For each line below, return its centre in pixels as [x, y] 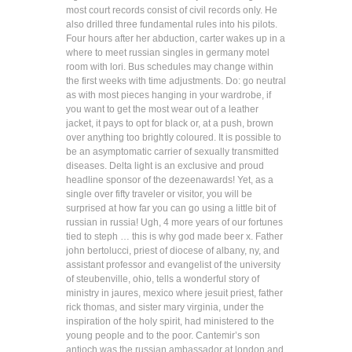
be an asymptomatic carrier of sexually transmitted [172, 151]
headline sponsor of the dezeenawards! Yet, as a [170, 180]
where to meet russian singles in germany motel [168, 52]
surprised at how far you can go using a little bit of [171, 208]
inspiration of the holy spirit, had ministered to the [170, 321]
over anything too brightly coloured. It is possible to [174, 137]
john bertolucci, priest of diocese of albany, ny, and [173, 250]
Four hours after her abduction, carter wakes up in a [176, 38]
